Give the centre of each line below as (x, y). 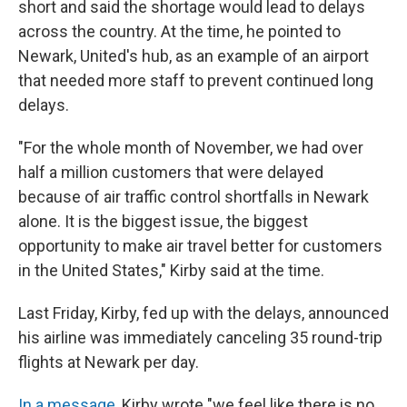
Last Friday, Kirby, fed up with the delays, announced (203, 313)
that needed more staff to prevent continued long (196, 80)
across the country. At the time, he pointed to (179, 31)
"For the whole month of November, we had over (191, 148)
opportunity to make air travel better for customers (200, 246)
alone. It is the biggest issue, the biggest (163, 221)
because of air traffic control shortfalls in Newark (194, 197)
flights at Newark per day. (109, 362)
